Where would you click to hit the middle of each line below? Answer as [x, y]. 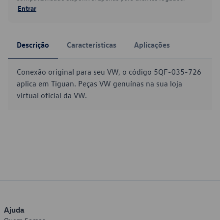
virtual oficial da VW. [52, 95]
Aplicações [152, 45]
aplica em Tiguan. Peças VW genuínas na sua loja [99, 83]
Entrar [27, 8]
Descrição [33, 45]
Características [92, 45]
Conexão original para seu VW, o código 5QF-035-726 [109, 72]
